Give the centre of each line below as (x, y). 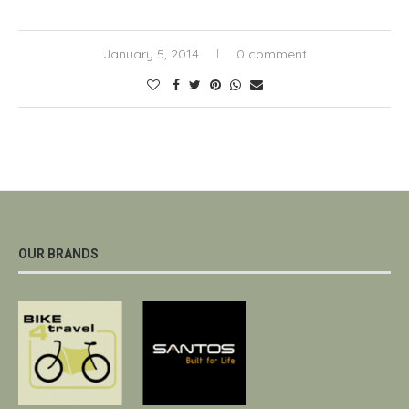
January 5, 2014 (151, 54)
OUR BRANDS (58, 254)
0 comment (271, 54)
